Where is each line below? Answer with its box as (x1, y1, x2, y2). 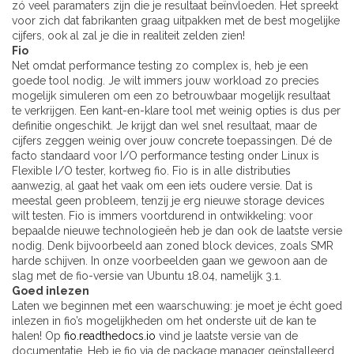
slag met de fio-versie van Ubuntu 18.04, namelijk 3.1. (12, 269, 281, 283)
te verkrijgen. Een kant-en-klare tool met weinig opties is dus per (12, 104, 341, 118)
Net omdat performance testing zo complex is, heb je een (12, 59, 308, 73)
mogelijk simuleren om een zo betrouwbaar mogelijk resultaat (12, 89, 330, 103)
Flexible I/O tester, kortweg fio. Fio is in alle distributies (12, 164, 291, 178)
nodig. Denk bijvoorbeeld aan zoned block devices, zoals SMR (12, 239, 333, 253)
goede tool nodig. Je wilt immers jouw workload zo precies (12, 74, 319, 88)
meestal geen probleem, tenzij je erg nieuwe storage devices (12, 194, 325, 208)
